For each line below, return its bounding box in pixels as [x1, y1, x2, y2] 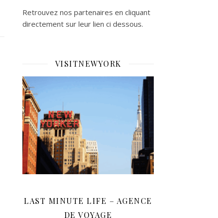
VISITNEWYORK [54, 58, 122, 69]
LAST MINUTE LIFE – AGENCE [24, 195, 152, 206]
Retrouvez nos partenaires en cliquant [22, 7, 150, 17]
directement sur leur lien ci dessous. [22, 19, 143, 29]
